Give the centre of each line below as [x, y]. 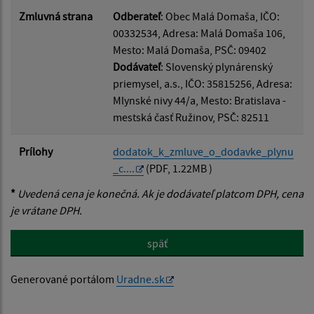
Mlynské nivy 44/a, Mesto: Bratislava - [199, 101]
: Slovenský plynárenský [217, 67]
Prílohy [36, 152]
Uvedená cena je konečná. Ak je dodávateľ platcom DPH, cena [159, 194]
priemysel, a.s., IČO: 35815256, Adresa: [203, 84]
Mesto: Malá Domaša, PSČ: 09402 [190, 50]
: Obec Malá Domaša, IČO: [220, 16]
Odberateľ [137, 16]
